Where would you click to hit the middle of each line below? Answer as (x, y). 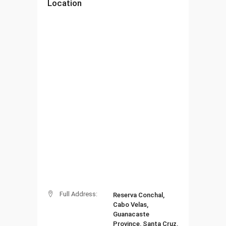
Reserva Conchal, (139, 195)
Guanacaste (131, 214)
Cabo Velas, (131, 204)
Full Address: (78, 194)
